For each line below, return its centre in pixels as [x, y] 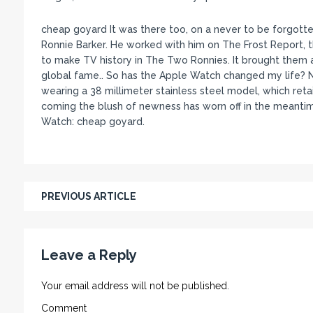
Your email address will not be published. [135, 286]
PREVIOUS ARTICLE [88, 197]
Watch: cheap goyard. [93, 122]
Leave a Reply [89, 255]
